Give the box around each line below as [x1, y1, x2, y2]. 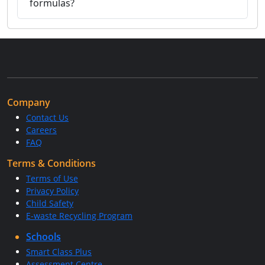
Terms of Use [26, 173, 78, 184]
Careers [26, 124, 57, 135]
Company [7, 96, 50, 109]
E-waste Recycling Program [26, 210, 132, 221]
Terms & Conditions [7, 157, 96, 170]
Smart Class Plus [26, 246, 92, 257]
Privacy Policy [26, 185, 79, 196]
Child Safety [26, 198, 73, 209]
